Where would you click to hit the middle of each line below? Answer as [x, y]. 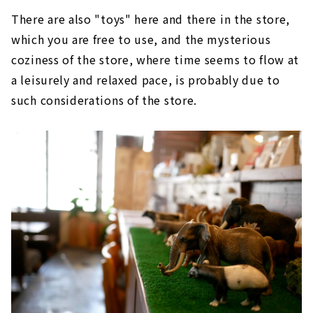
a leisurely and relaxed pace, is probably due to [146, 80]
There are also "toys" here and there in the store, [151, 19]
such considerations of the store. [104, 100]
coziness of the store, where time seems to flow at [155, 60]
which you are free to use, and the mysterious [141, 39]
